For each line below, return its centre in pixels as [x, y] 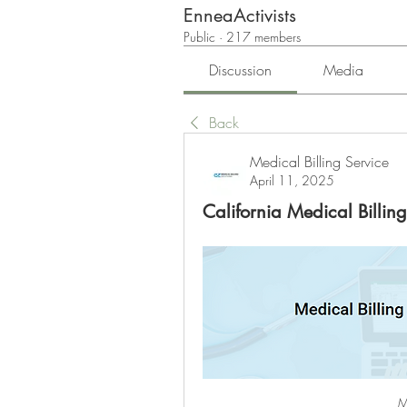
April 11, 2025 [292, 181]
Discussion [241, 70]
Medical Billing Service [319, 162]
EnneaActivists [240, 16]
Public [199, 37]
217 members [263, 37]
